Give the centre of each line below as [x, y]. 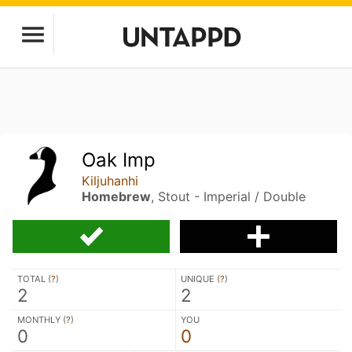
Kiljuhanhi [110, 181]
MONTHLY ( [42, 319]
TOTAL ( [34, 279]
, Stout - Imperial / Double [229, 196]
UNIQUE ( [200, 279]
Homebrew [117, 196]
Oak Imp [119, 160]
